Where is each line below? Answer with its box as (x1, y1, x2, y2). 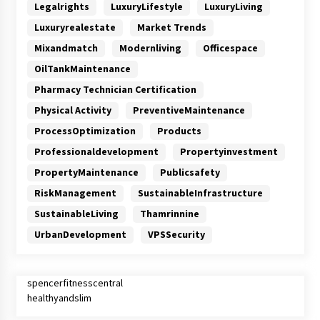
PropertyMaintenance (34, 165, 139, 179)
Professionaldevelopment (34, 144, 159, 158)
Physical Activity (34, 103, 111, 116)
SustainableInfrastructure (137, 186, 263, 199)
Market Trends (136, 20, 206, 34)
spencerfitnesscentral (26, 276, 123, 289)
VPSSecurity (147, 227, 205, 241)
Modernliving (119, 41, 181, 54)
